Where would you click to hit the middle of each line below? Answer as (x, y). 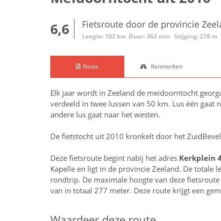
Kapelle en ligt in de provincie (101, 169)
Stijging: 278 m (196, 36)
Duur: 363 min (149, 36)
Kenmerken (166, 66)
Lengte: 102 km (104, 36)
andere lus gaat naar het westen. (105, 114)
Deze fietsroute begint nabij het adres (115, 158)
